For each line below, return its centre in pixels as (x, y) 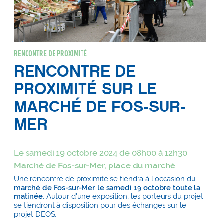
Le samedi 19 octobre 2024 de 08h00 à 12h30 (100, 153)
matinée (28, 196)
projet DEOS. (35, 214)
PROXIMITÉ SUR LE (85, 89)
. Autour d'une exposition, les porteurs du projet (123, 196)
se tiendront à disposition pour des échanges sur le (100, 205)
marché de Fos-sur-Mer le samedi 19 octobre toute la (107, 188)
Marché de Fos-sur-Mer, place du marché (95, 166)
